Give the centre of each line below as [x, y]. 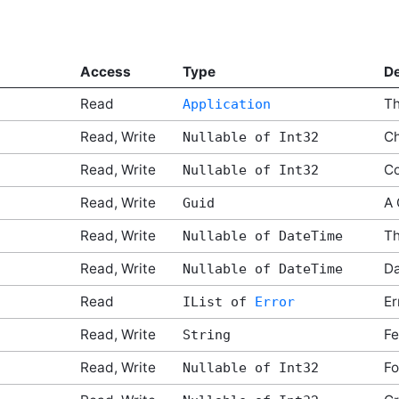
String [206, 335]
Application [226, 105]
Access [105, 72]
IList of [218, 302]
